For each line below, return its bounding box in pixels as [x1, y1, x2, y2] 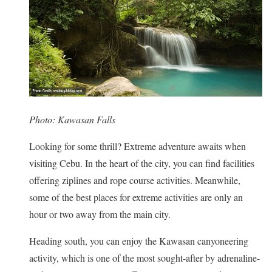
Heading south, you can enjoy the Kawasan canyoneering [29, 234, 248, 247]
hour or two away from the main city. [29, 207, 171, 220]
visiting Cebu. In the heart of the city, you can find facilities [29, 156, 254, 169]
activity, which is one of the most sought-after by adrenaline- [29, 251, 260, 264]
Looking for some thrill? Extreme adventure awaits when [29, 139, 246, 152]
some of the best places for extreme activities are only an [29, 190, 243, 203]
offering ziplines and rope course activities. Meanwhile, [29, 173, 240, 186]
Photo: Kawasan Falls [29, 112, 115, 126]
